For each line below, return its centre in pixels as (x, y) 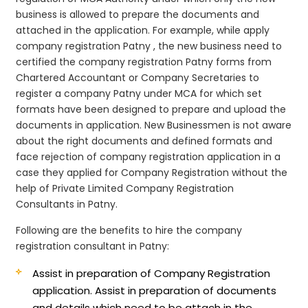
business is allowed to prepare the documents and (138, 14)
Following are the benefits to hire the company (129, 230)
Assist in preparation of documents (186, 290)
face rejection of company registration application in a (148, 156)
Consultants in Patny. (67, 204)
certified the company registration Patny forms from (144, 62)
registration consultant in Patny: (93, 246)
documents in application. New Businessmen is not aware (154, 125)
